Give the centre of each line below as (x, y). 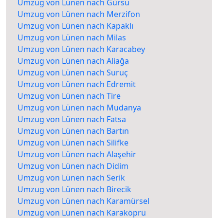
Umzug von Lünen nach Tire (69, 96)
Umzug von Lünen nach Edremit (77, 84)
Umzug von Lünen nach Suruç (73, 73)
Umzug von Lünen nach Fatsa (72, 119)
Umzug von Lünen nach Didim (73, 166)
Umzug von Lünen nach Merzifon (79, 14)
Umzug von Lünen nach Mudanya (79, 108)
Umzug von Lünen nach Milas (72, 38)
